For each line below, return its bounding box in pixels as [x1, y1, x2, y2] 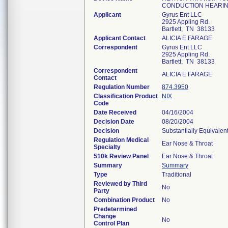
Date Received [94, 109, 136, 116]
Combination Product [94, 196, 155, 204]
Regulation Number [94, 83, 150, 91]
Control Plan [94, 220, 129, 227]
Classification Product [94, 93, 158, 100]
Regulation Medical [94, 136, 149, 144]
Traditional [162, 171, 191, 178]
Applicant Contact [94, 35, 146, 42]
